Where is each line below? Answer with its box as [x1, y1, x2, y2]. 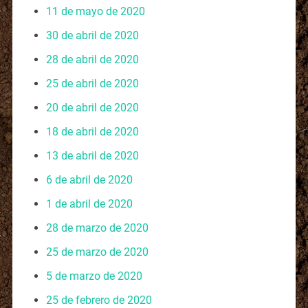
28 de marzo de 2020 [45, 221, 148, 234]
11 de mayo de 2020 [45, 4, 145, 18]
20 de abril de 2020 [45, 100, 139, 114]
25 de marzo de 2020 [45, 245, 148, 258]
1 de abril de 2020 [45, 197, 133, 210]
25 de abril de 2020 [45, 76, 139, 90]
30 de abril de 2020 [45, 28, 139, 42]
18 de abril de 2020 [45, 124, 139, 138]
